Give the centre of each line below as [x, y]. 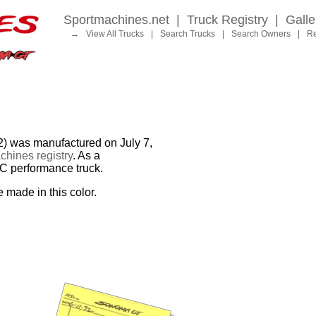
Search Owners [261, 34]
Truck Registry [227, 20]
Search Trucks [188, 34]
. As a [86, 156]
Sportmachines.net [116, 20]
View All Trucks [115, 34]
